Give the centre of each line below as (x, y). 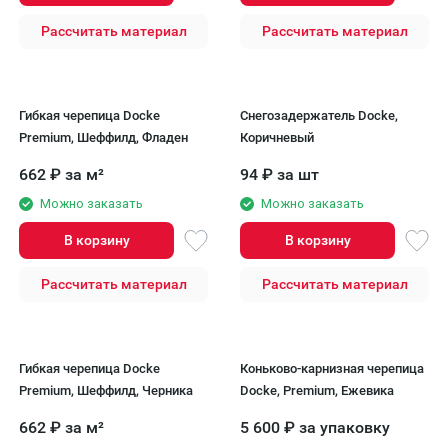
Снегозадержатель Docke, (319, 115)
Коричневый (277, 137)
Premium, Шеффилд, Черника (106, 390)
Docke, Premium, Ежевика (317, 390)
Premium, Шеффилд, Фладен (103, 137)
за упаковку (344, 427)
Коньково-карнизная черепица (332, 368)
